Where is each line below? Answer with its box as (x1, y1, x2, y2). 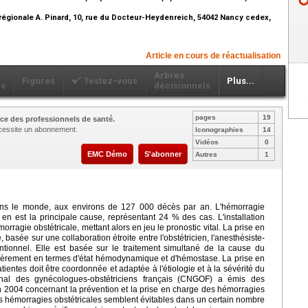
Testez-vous (82, 75, 137, 86)
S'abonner (144, 149, 181, 158)
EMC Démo (87, 149, 127, 158)
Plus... (227, 75, 254, 86)
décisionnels (154, 80, 210, 91)
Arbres (154, 69, 184, 80)
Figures (22, 75, 55, 86)
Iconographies (195, 125, 243, 133)
